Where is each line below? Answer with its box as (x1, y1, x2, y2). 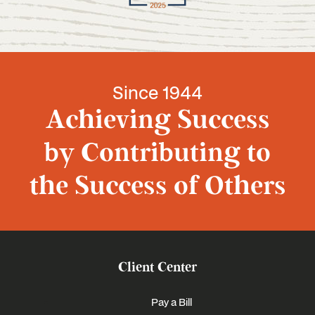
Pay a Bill (151, 295, 192, 309)
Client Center (118, 259, 197, 276)
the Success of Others (29, 169, 286, 203)
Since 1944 (112, 80, 202, 104)
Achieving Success (45, 103, 270, 137)
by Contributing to (44, 136, 271, 170)
